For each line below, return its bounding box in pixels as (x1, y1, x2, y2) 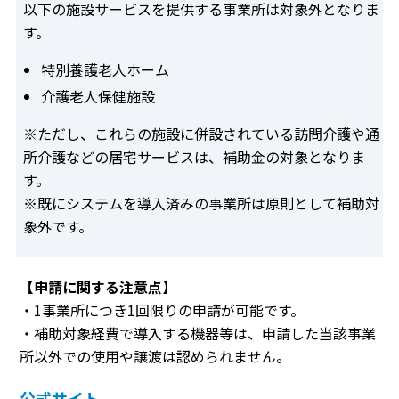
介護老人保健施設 (41, 85, 155, 107)
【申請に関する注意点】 (20, 275, 176, 297)
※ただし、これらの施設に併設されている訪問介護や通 (23, 122, 379, 144)
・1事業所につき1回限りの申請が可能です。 (20, 298, 305, 321)
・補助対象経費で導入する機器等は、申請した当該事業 (20, 322, 376, 344)
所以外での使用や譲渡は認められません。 (20, 345, 290, 367)
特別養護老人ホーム (41, 58, 169, 80)
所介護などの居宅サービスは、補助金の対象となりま (23, 145, 365, 167)
